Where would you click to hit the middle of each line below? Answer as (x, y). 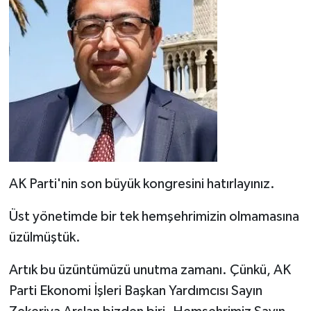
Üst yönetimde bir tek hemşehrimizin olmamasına (154, 217)
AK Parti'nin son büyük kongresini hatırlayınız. (142, 184)
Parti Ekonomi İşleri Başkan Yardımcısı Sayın (135, 291)
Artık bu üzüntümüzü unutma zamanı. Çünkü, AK (150, 270)
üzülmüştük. (44, 238)
